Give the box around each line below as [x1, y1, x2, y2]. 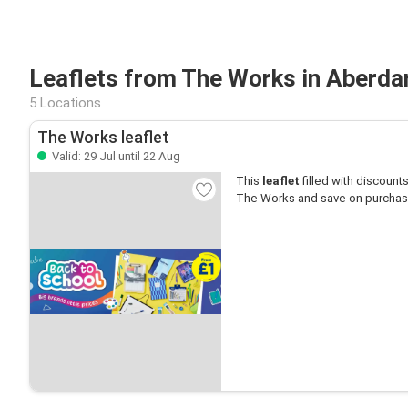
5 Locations [29, 95, 101, 111]
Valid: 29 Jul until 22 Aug [49, 149, 180, 163]
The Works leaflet [37, 128, 168, 147]
